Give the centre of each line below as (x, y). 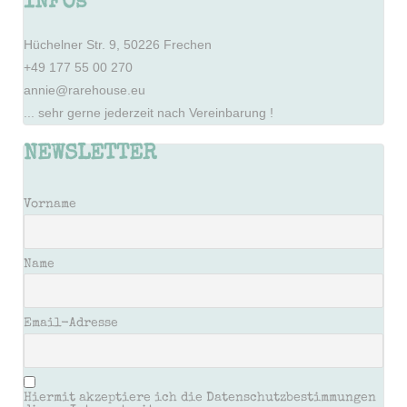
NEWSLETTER (90, 155)
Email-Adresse (71, 323)
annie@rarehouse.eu (84, 90)
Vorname (50, 205)
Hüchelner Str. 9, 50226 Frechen (118, 45)
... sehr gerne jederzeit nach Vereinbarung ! (149, 113)
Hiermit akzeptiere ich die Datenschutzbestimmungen (200, 398)
